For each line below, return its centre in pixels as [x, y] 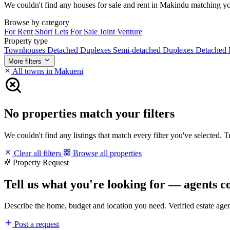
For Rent [20, 31]
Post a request [36, 224]
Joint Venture [121, 31]
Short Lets [53, 31]
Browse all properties [106, 153]
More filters [25, 61]
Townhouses [26, 50]
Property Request [41, 162]
